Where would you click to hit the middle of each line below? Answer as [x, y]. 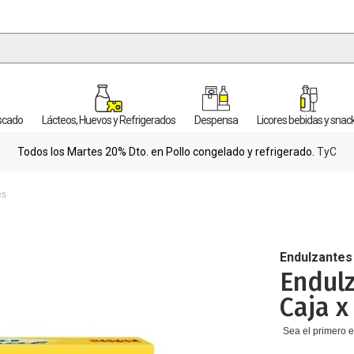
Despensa [216, 120]
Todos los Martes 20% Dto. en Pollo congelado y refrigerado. [167, 152]
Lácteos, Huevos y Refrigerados [109, 120]
